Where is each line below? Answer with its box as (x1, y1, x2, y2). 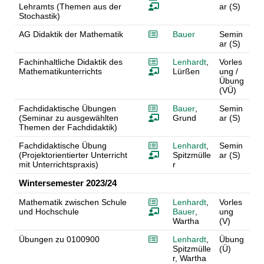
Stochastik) (18, 11, 60, 21)
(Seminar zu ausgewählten (18, 113, 118, 123)
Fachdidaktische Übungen (18, 104, 116, 114)
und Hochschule (18, 207, 79, 217)
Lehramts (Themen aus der (18, 2, 121, 12)
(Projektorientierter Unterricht (18, 150, 127, 160)
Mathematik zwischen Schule (18, 197, 127, 207)
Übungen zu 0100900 (18, 235, 100, 245)
